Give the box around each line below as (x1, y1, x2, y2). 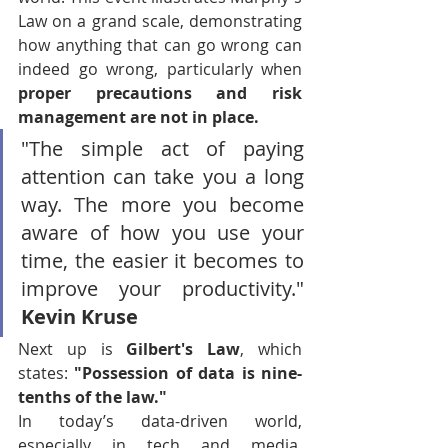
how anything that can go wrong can (18, 34, 302, 56)
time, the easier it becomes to (21, 247, 304, 274)
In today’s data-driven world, (18, 410, 302, 432)
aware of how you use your (21, 219, 304, 246)
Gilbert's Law (126, 338, 241, 360)
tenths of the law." (18, 386, 167, 408)
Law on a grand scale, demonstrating (18, 10, 302, 32)
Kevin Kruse (21, 303, 138, 330)
